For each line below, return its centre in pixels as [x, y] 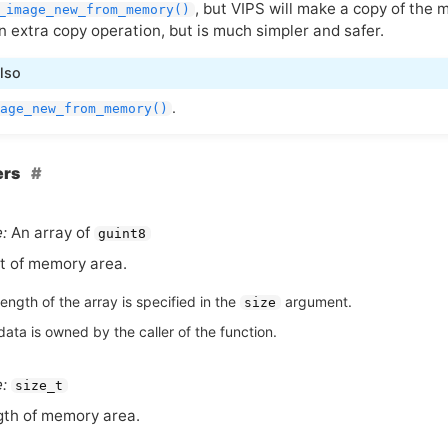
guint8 [122, 234]
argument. [316, 301]
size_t [39, 385]
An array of [50, 233]
